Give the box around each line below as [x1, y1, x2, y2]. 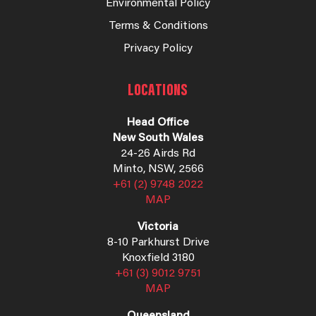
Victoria [138, 221, 178, 233]
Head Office [127, 116, 189, 128]
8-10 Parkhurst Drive [107, 236, 209, 248]
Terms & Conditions [108, 20, 208, 32]
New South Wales [113, 132, 203, 144]
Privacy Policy [123, 42, 193, 54]
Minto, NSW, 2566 [112, 163, 204, 175]
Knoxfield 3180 [121, 252, 195, 264]
